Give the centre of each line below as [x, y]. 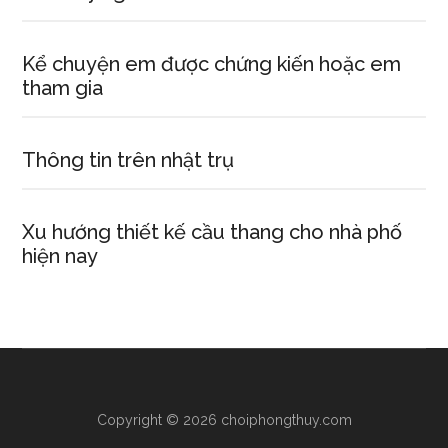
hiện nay [60, 256]
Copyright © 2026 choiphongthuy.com [224, 420]
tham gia [63, 88]
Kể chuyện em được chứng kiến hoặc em [212, 64]
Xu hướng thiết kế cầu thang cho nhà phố [212, 232]
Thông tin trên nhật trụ [128, 160]
